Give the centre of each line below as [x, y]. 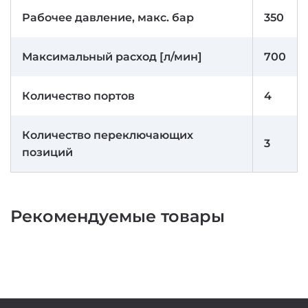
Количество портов [78, 96]
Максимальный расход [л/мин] [112, 57]
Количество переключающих [108, 135]
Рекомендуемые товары [118, 216]
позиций [47, 152]
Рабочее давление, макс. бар [108, 18]
